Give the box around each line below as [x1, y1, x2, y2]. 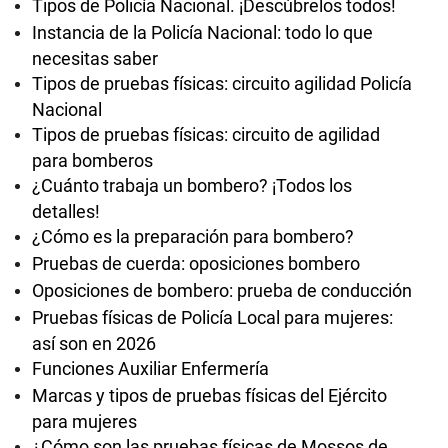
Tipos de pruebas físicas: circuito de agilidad [32, 124, 380, 145]
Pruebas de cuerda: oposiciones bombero [32, 253, 360, 274]
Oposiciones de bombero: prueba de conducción [32, 280, 412, 301]
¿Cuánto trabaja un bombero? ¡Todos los [32, 175, 352, 196]
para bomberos [32, 150, 153, 169]
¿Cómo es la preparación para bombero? [32, 226, 354, 247]
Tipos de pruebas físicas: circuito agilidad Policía [32, 73, 412, 94]
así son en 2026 [32, 333, 156, 352]
